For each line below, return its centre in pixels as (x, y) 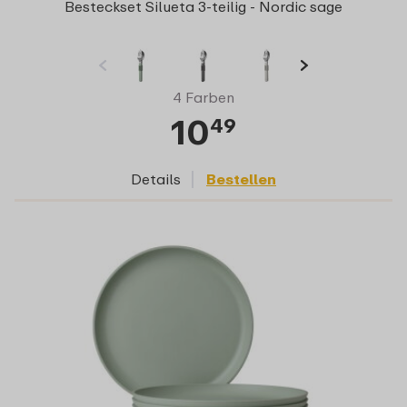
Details (156, 179)
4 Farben (203, 98)
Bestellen (241, 179)
